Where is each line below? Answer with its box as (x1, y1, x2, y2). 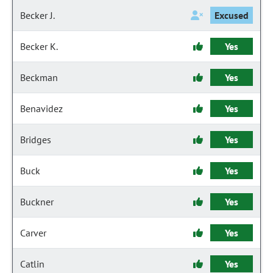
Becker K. (20, 40, 58, 52)
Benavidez (20, 102, 63, 115)
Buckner (20, 196, 54, 208)
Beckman (20, 71, 58, 83)
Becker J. (20, 9, 55, 21)
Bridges (20, 133, 51, 146)
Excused (214, 9, 249, 21)
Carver (20, 227, 46, 239)
